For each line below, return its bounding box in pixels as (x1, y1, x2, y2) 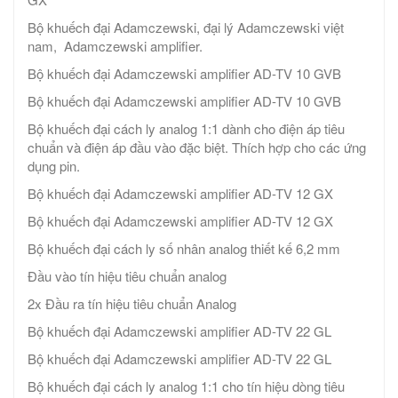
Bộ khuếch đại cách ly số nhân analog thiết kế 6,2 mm (28, 239, 340, 259)
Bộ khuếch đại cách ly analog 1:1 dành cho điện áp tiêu (28, 119, 345, 139)
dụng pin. (28, 156, 80, 176)
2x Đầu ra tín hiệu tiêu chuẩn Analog (28, 294, 236, 314)
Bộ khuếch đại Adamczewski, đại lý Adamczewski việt (28, 18, 344, 37)
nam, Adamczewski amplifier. (28, 36, 203, 56)
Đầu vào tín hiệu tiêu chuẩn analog (28, 267, 227, 286)
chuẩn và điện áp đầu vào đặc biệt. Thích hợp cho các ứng (28, 138, 366, 157)
